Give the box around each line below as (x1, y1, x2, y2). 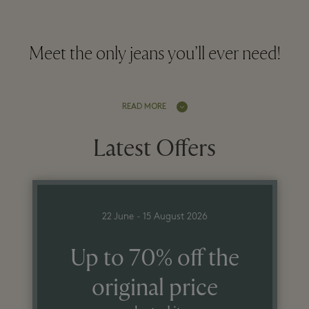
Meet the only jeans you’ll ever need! (28, 43, 281, 66)
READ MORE (121, 102, 166, 111)
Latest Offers (93, 133, 216, 163)
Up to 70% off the (70, 243, 239, 273)
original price (91, 272, 218, 303)
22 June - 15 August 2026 (101, 212, 208, 221)
